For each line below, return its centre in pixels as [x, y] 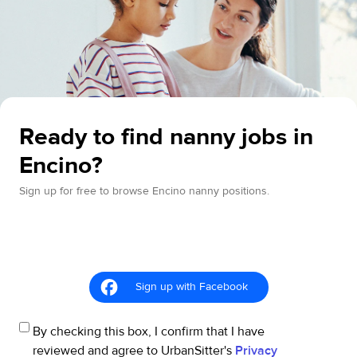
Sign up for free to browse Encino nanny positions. [144, 191]
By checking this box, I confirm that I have [149, 331]
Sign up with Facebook [191, 287]
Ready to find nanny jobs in [166, 137]
